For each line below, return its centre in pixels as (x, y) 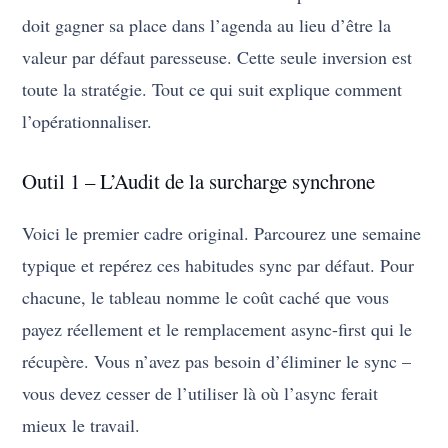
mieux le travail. (81, 425)
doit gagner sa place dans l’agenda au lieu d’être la (207, 25)
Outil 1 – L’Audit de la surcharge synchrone (199, 181)
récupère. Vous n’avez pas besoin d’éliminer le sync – (217, 361)
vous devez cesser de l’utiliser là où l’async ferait (200, 393)
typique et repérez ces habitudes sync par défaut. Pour (218, 265)
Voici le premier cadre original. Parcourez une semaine (222, 233)
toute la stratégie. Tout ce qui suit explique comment (212, 89)
